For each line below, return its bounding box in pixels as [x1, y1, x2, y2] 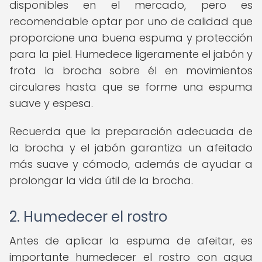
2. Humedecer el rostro [9, 207, 167, 226]
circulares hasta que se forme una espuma [9, 80, 253, 94]
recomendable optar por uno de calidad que [9, 14, 253, 29]
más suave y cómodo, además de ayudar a [9, 157, 253, 171]
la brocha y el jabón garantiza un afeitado [9, 140, 253, 155]
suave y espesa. [9, 96, 93, 111]
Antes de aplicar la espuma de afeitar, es [9, 233, 253, 248]
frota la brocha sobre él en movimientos [9, 63, 253, 78]
